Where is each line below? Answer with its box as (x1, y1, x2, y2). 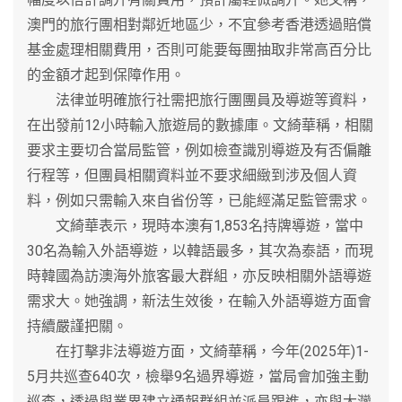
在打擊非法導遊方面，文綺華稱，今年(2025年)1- (27, 342, 369, 360)
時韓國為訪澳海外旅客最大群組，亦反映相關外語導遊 (27, 267, 371, 284)
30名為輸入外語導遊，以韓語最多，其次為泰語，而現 (27, 241, 373, 259)
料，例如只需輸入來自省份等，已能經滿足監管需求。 (27, 191, 371, 209)
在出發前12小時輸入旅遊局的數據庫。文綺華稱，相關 (27, 116, 373, 134)
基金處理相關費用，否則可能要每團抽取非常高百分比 (27, 40, 371, 58)
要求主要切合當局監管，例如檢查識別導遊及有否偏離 (27, 141, 371, 159)
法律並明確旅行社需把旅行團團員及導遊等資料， (27, 91, 371, 109)
